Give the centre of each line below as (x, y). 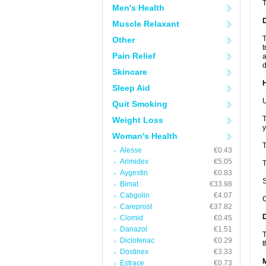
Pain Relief (134, 56)
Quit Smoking (140, 104)
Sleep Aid (131, 88)
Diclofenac (137, 240)
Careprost (136, 207)
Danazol (134, 229)
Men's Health (138, 8)
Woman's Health (145, 136)
